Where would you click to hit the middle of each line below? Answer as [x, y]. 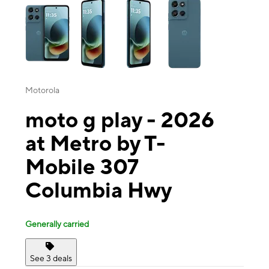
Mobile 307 [82, 167]
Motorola [42, 90]
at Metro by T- [95, 143]
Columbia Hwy [98, 190]
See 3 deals [51, 258]
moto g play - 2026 [120, 120]
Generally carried [57, 224]
